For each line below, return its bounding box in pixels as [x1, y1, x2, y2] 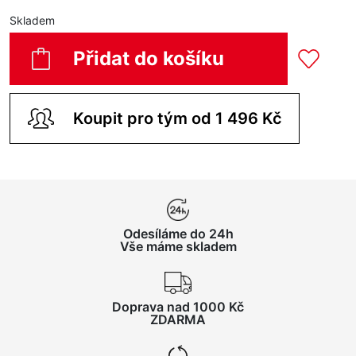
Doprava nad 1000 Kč [112, 299, 244, 315]
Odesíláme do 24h [122, 226, 234, 242]
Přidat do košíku [73, 47, 224, 71]
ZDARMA [150, 311, 206, 328]
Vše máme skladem [119, 238, 237, 255]
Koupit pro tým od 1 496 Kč [73, 109, 282, 129]
